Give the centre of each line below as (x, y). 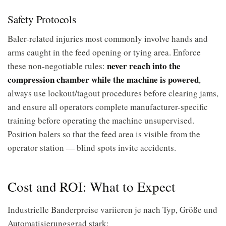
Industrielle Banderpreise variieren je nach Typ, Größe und (112, 210)
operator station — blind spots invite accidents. (92, 148)
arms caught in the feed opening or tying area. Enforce (104, 52)
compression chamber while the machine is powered (103, 79)
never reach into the (144, 66)
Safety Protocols (42, 19)
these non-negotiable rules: (57, 66)
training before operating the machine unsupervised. (101, 120)
